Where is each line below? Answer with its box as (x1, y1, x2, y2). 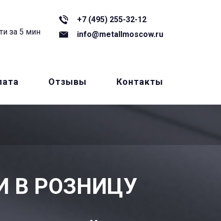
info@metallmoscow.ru (77, 30, 163, 39)
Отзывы (48, 76, 87, 87)
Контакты (116, 76, 163, 87)
